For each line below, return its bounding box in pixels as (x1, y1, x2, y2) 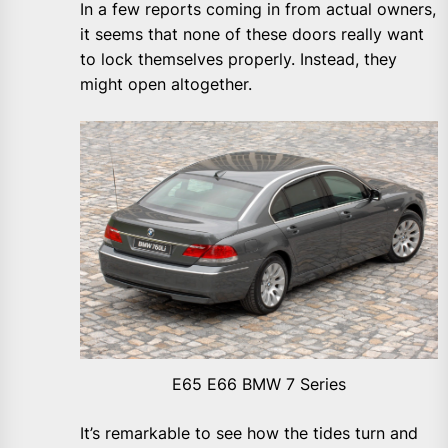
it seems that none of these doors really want (80, 23, 424, 44)
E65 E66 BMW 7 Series (172, 373, 346, 394)
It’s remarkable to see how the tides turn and (80, 422, 418, 443)
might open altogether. (80, 73, 252, 94)
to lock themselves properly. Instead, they (80, 48, 397, 69)
